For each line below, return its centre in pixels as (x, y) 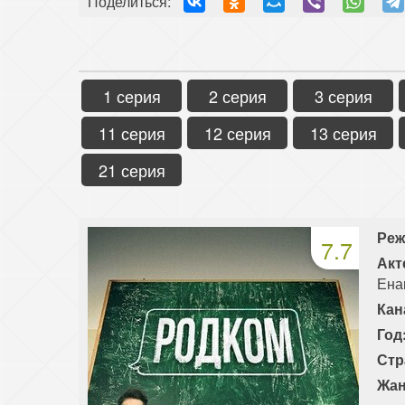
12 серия (237, 132)
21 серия (132, 170)
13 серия (343, 132)
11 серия (132, 132)
